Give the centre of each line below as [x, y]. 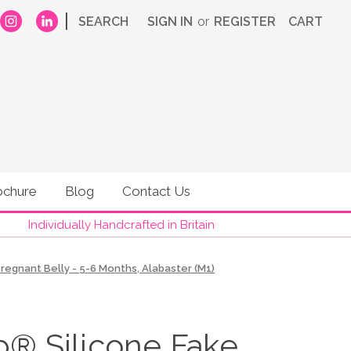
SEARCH [103, 22]
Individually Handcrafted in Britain [121, 225]
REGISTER [245, 22]
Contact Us [156, 191]
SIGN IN [170, 22]
